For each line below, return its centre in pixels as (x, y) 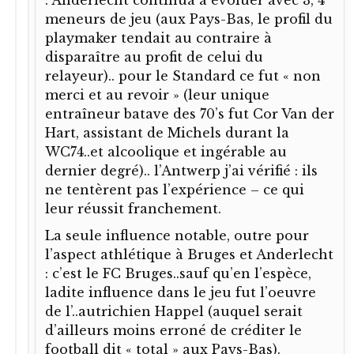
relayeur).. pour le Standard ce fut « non (183, 75)
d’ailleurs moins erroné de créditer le (173, 330)
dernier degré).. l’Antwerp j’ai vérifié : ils (181, 170)
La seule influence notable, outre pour (177, 235)
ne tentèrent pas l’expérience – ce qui (175, 189)
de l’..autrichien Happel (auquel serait (174, 311)
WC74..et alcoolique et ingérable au (166, 151)
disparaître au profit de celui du (154, 56)
